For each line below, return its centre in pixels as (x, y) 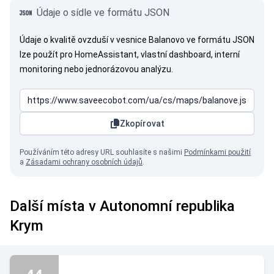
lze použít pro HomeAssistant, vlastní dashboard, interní (130, 54)
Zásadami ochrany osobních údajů (84, 162)
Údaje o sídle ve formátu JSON (103, 13)
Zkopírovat (142, 124)
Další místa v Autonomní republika (122, 206)
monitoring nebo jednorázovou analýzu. (96, 69)
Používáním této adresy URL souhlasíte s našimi (102, 152)
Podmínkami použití (217, 152)
